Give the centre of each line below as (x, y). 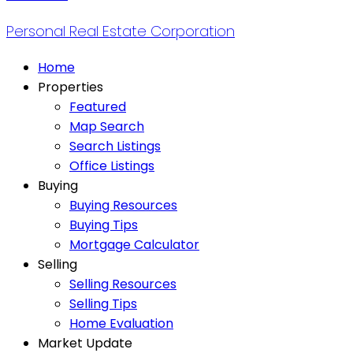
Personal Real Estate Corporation (121, 31)
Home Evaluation (121, 323)
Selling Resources (123, 284)
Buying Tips (104, 225)
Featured (98, 106)
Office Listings (112, 165)
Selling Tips (103, 303)
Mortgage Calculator (134, 244)
